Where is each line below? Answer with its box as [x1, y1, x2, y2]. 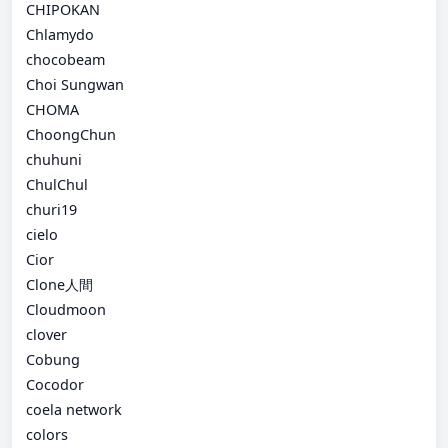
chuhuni [26, 149, 82, 169]
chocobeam [26, 49, 105, 69]
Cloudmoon [26, 299, 106, 319]
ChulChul [26, 174, 88, 194]
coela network [26, 399, 122, 419]
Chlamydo [26, 24, 94, 44]
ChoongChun [26, 124, 116, 144]
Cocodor [26, 374, 84, 394]
